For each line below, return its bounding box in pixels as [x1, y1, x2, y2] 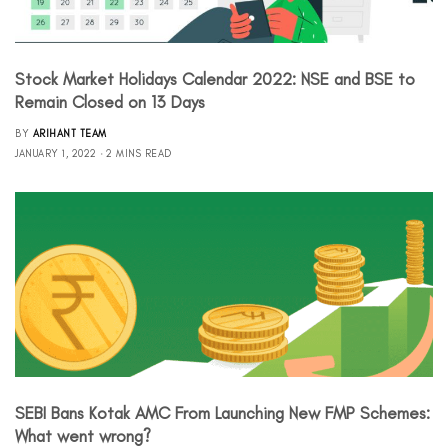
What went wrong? [15, 425, 151, 446]
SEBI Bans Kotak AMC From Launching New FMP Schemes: [15, 402, 430, 423]
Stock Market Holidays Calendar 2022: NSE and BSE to [15, 68, 415, 89]
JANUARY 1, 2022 [15, 146, 97, 160]
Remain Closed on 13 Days [15, 91, 205, 112]
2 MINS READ [106, 146, 172, 160]
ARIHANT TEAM [32, 126, 107, 140]
